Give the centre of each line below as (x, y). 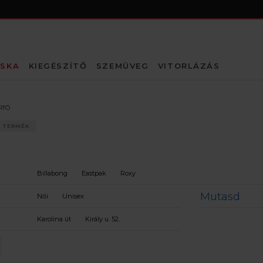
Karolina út (54, 219)
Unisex (73, 196)
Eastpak (94, 173)
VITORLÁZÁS (189, 66)
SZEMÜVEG (122, 66)
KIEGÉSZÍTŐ (58, 66)
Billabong (52, 173)
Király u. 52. (102, 219)
